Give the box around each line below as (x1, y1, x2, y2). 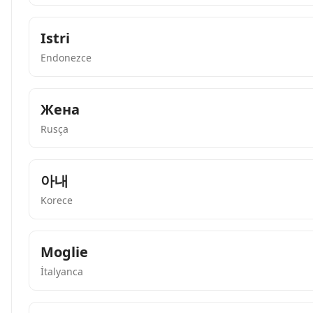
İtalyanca (41, 265, 83, 278)
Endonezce (41, 51, 92, 64)
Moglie (41, 242, 88, 261)
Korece (41, 194, 73, 207)
